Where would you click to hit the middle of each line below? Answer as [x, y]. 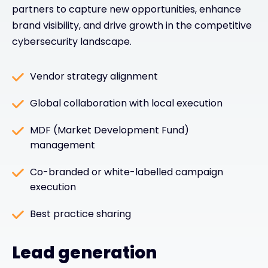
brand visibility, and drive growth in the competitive [132, 25]
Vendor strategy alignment [94, 76]
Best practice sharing [80, 214]
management [63, 145]
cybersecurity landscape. [72, 41]
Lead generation [84, 252]
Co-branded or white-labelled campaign [127, 172]
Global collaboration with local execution [126, 103]
